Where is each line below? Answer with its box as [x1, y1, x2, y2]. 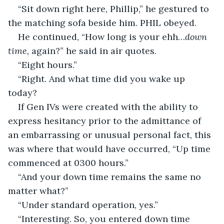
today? [8, 86, 37, 98]
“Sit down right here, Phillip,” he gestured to [18, 2, 211, 14]
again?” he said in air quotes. [29, 44, 156, 56]
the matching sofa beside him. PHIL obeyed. [8, 16, 196, 28]
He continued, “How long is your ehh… [18, 30, 185, 42]
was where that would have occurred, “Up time [8, 142, 213, 154]
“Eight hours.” [18, 58, 77, 70]
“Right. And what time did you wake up [18, 72, 187, 84]
